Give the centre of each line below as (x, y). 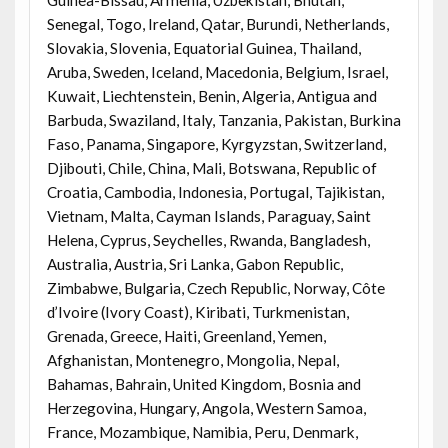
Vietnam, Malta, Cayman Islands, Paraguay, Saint (208, 215)
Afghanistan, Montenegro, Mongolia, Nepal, (192, 359)
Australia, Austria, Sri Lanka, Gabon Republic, (194, 263)
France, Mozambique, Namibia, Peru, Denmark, (202, 431)
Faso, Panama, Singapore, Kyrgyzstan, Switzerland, (216, 143)
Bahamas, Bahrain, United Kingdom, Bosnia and (203, 383)
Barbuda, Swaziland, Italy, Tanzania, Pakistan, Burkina (223, 119)
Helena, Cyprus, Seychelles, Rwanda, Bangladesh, (208, 239)
